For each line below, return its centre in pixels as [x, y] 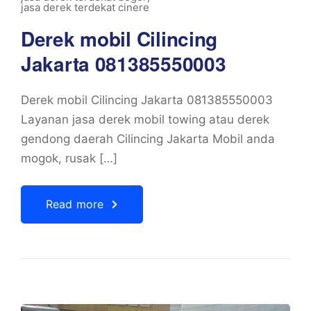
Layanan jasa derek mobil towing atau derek [145, 119]
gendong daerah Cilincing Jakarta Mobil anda [148, 139]
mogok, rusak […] [69, 158]
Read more [75, 204]
